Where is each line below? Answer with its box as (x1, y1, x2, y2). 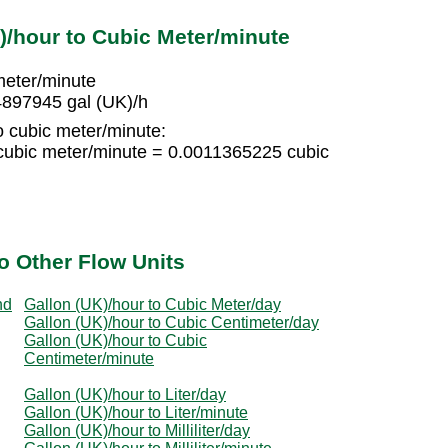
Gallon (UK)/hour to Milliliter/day (24, 421, 250, 439)
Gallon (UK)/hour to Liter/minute (24, 403, 248, 421)
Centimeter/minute (24, 349, 154, 367)
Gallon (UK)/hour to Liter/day (24, 385, 226, 403)
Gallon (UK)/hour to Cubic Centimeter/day (24, 313, 319, 331)
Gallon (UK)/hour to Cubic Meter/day (24, 295, 281, 313)
